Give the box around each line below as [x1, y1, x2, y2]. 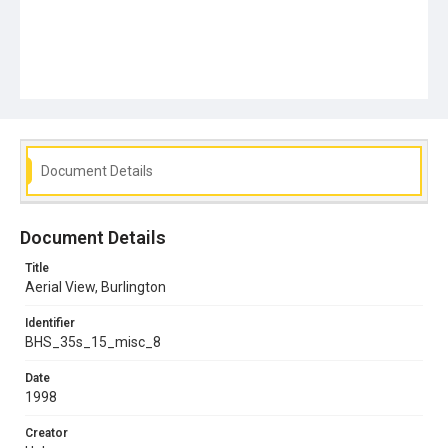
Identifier [25, 315, 75, 330]
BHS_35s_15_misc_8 [25, 333, 161, 350]
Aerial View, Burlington [25, 278, 166, 295]
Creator [25, 425, 68, 440]
